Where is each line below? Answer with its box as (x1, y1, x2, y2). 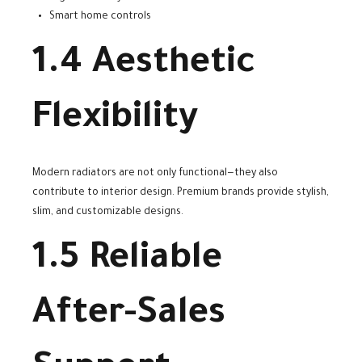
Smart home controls (49, 11, 151, 23)
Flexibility (32, 100, 198, 141)
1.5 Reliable (32, 240, 222, 280)
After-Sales (32, 295, 225, 335)
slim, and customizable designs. (32, 206, 183, 218)
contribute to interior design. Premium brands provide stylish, (32, 187, 329, 199)
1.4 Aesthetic (32, 45, 255, 86)
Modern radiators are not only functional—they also (32, 167, 278, 179)
